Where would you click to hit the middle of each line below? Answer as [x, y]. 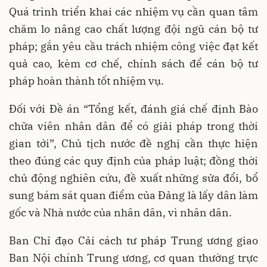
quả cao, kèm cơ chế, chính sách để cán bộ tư [133, 63]
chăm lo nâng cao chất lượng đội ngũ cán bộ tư [133, 29]
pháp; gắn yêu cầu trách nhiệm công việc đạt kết [133, 46]
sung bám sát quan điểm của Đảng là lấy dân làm [133, 195]
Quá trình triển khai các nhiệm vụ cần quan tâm [133, 12]
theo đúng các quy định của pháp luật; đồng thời [133, 161]
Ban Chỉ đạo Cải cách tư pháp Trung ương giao [133, 240]
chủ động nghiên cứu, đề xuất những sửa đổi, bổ [133, 178]
